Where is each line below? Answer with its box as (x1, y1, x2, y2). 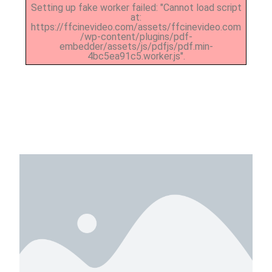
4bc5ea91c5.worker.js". (87, 50, 185, 63)
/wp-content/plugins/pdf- (80, 31, 192, 43)
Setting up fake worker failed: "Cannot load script (30, 2, 242, 14)
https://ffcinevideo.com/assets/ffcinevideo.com (31, 21, 241, 33)
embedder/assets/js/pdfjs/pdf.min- (59, 41, 213, 53)
